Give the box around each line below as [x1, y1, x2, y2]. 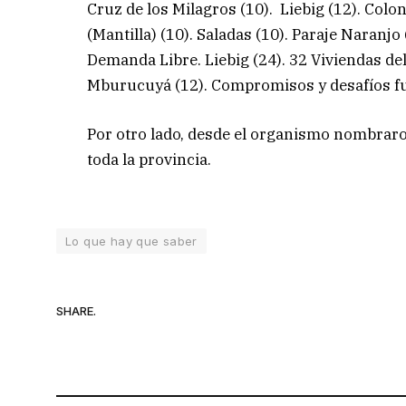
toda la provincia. [87, 150, 212, 170]
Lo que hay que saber [65, 233, 198, 248]
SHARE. [56, 304, 96, 319]
